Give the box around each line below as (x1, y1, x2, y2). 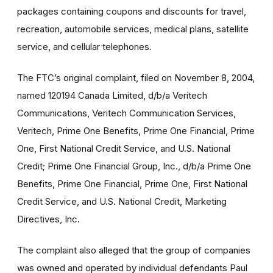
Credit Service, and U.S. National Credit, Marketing (17, 195, 227, 207)
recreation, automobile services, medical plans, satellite (17, 23, 249, 35)
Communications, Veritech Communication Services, (17, 107, 236, 119)
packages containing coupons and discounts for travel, (17, 5, 246, 17)
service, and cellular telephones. (17, 40, 152, 52)
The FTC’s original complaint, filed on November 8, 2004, (17, 71, 255, 83)
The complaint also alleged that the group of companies (17, 244, 250, 256)
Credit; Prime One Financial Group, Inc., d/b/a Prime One (17, 160, 251, 172)
